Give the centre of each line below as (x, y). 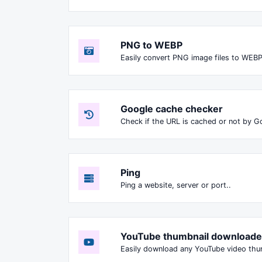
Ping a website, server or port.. (176, 185)
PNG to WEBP (151, 45)
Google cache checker (172, 109)
